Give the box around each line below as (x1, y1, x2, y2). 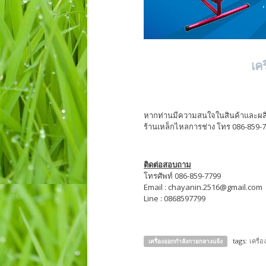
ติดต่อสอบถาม (144, 159, 191, 170)
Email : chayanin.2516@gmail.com (144, 182, 262, 193)
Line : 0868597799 (144, 193, 205, 204)
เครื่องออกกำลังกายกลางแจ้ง (148, 237, 223, 246)
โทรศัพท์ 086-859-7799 (144, 170, 221, 182)
